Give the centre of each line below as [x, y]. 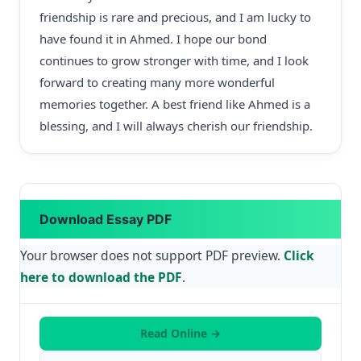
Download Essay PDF [106, 219]
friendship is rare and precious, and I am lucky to [175, 17]
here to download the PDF [101, 277]
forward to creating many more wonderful [157, 82]
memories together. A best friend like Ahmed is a [175, 104]
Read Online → [180, 333]
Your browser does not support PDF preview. [152, 255]
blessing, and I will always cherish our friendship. [176, 126]
